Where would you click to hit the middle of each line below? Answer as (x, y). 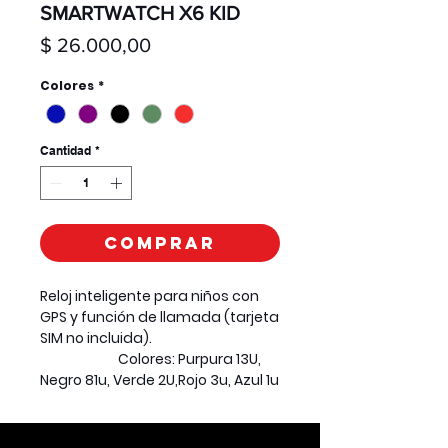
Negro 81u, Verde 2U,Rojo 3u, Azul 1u (159, 379)
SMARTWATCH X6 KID (140, 13)
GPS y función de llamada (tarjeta (159, 316)
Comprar (160, 242)
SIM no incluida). (159, 337)
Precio (178, 44)
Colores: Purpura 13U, (150, 358)
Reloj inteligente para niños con (149, 295)
